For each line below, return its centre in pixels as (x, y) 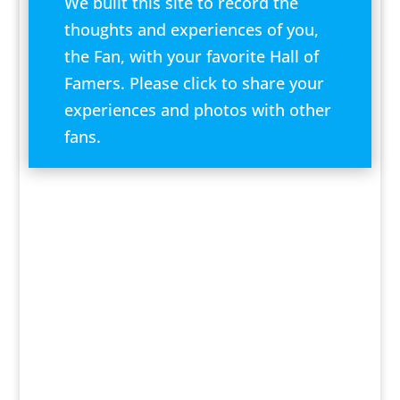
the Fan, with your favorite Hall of (192, 57)
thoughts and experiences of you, (192, 30)
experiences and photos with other (198, 110)
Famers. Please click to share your (195, 83)
